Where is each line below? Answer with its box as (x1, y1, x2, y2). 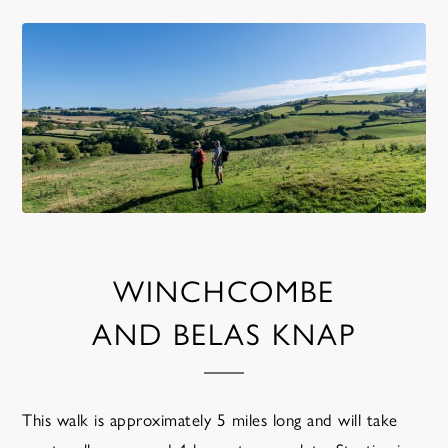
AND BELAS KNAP (91, 311, 357, 354)
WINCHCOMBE (113, 268, 335, 311)
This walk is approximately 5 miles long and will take (22, 407, 398, 431)
